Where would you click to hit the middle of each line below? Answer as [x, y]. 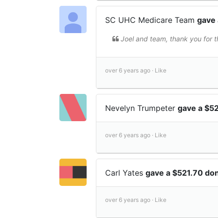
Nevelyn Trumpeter [141, 108]
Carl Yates [125, 173]
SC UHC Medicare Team [151, 20]
